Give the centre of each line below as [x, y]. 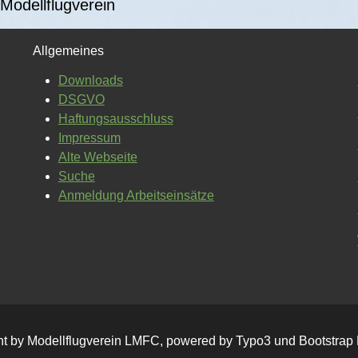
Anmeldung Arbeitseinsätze [136, 195]
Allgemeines [68, 50]
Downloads [90, 80]
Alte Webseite [97, 157]
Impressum [89, 137]
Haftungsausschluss [115, 118]
